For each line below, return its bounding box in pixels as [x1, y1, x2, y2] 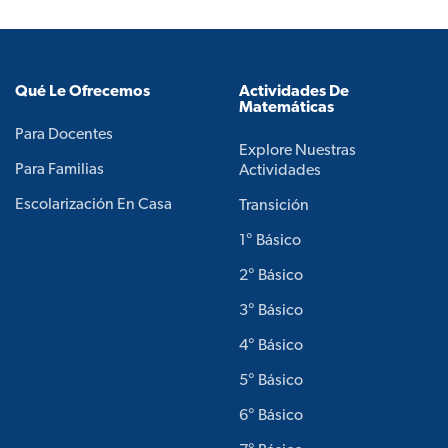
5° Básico [239, 372, 303, 389]
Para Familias [15, 161, 104, 178]
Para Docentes [15, 126, 113, 143]
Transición [239, 197, 309, 214]
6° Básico [239, 407, 303, 424]
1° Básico [239, 232, 301, 249]
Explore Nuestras [239, 142, 356, 159]
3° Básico [239, 302, 303, 319]
